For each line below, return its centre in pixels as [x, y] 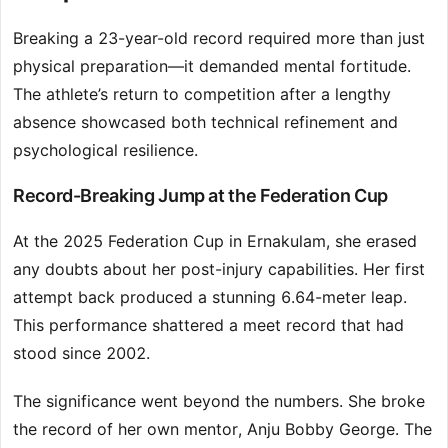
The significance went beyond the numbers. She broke [219, 401]
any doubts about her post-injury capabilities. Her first [219, 269]
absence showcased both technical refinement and [205, 122]
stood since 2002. [81, 353]
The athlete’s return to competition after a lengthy [202, 94]
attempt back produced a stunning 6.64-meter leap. [210, 297]
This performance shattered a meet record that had [208, 325]
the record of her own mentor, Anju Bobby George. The [222, 429]
